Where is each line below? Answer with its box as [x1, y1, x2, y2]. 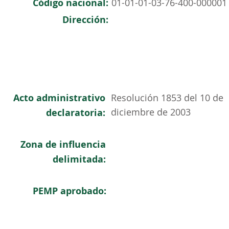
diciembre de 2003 [111, 106, 191, 118]
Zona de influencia [20, 138, 106, 151]
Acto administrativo [13, 91, 105, 104]
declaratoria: [46, 106, 105, 119]
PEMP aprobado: [33, 185, 106, 197]
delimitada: [53, 153, 106, 166]
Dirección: [62, 13, 108, 26]
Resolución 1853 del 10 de [111, 91, 223, 104]
